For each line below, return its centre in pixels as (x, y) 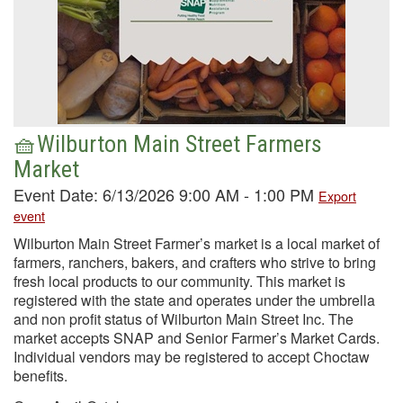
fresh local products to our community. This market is (179, 281)
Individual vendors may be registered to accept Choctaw (192, 357)
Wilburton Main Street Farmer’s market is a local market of (197, 243)
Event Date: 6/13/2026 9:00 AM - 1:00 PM (166, 194)
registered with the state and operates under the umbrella (194, 300)
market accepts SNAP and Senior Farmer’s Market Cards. (197, 338)
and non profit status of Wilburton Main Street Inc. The (184, 319)
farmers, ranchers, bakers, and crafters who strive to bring (195, 262)
